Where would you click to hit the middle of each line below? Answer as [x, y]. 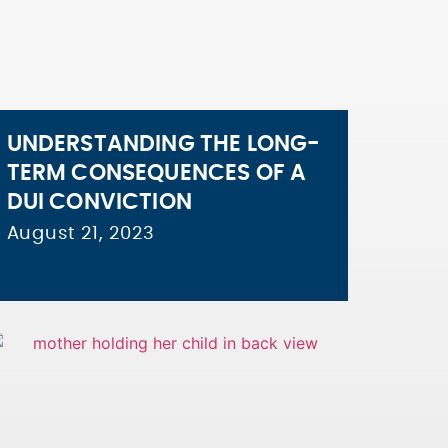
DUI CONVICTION [99, 202]
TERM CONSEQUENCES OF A [156, 173]
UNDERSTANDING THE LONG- [163, 144]
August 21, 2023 [80, 234]
